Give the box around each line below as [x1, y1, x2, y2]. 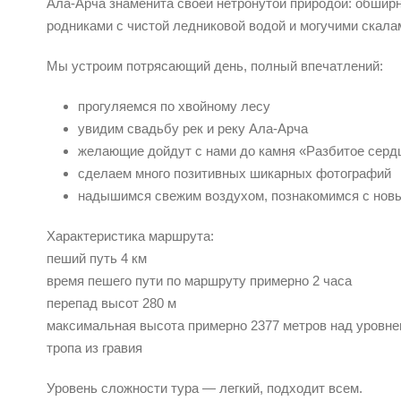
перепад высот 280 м [47, 295, 176, 311]
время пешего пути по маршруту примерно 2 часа [47, 273, 352, 288]
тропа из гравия [47, 340, 146, 355]
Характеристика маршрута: [47, 228, 214, 243]
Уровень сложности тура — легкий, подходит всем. [47, 380, 363, 396]
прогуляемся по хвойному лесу [78, 98, 270, 114]
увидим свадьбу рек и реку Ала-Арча [78, 121, 308, 136]
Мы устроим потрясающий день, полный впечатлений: [47, 58, 383, 73]
